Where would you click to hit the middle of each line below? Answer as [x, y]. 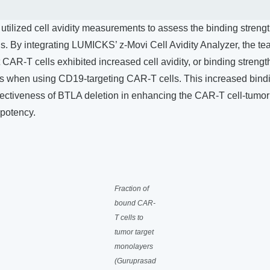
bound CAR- [135, 203]
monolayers [133, 247]
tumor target [134, 232]
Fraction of [131, 189]
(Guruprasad [135, 261]
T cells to [129, 218]
